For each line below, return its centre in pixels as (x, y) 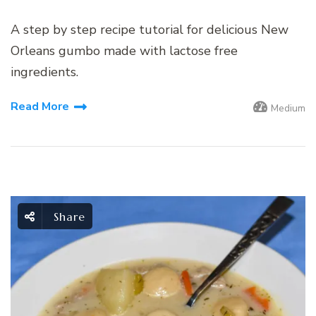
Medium (288, 108)
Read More (40, 107)
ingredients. (44, 72)
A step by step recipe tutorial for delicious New (150, 29)
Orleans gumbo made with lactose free (124, 50)
